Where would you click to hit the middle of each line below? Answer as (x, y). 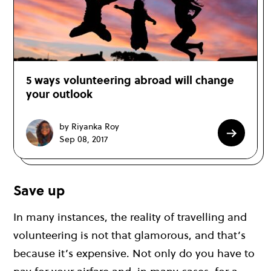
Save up (39, 191)
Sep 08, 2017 (83, 139)
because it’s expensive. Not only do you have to (134, 253)
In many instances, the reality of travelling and (130, 217)
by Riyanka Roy (89, 126)
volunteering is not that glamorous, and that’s (129, 235)
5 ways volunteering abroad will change (130, 80)
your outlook (59, 94)
